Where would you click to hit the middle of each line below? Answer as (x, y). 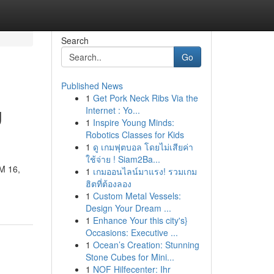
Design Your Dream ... (128, 208)
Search (75, 40)
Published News (92, 86)
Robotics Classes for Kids (135, 135)
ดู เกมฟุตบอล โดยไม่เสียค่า (143, 147)
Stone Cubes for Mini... (130, 257)
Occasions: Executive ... (131, 232)
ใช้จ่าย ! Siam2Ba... (123, 159)
